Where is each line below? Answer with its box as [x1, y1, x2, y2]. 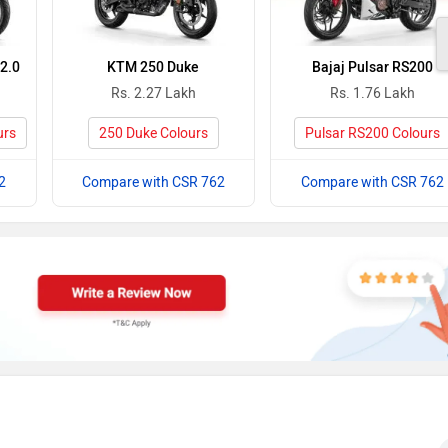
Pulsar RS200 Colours [304, 124, 440, 142]
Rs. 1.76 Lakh [329, 84, 415, 102]
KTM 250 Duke [107, 58, 200, 76]
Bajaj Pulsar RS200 [311, 58, 433, 76]
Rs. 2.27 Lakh [110, 84, 196, 102]
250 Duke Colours [98, 124, 208, 142]
